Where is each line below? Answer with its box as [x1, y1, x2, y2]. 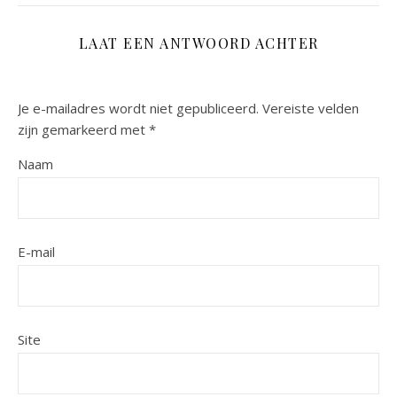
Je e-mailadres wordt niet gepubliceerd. [18, 99, 259, 118]
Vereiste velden [262, 99, 359, 118]
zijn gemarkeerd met [18, 121, 149, 139]
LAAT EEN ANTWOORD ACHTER [78, 34, 319, 53]
